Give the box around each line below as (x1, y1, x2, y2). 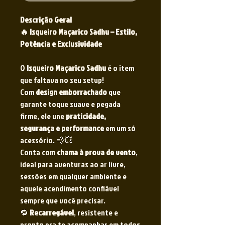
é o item (106, 62, 134, 74)
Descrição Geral (20, 14, 72, 26)
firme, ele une (20, 110, 66, 122)
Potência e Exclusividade (20, 38, 102, 50)
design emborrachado (36, 86, 107, 98)
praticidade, (66, 110, 106, 122)
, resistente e (74, 207, 118, 218)
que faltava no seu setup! (20, 74, 104, 86)
